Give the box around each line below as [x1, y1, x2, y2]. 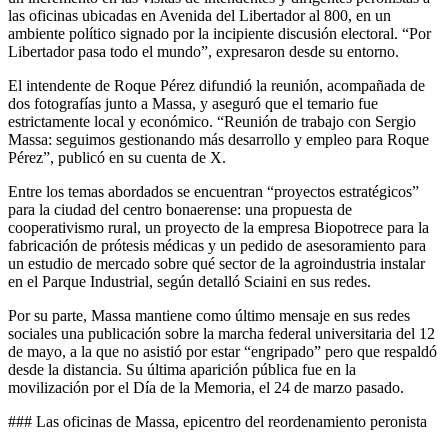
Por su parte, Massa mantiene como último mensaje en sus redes [8, 306, 410, 324]
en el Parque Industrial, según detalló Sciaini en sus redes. [8, 272, 371, 290]
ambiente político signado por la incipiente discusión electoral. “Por [8, 24, 431, 42]
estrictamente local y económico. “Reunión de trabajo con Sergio [8, 112, 416, 130]
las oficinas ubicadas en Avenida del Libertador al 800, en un [8, 6, 391, 24]
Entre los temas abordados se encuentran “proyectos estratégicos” [8, 182, 419, 200]
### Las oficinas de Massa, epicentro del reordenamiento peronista [8, 412, 427, 430]
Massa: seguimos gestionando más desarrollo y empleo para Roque [8, 130, 429, 148]
